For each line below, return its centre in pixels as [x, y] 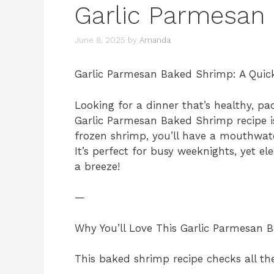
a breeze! [97, 166]
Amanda [155, 40]
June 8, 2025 [100, 40]
